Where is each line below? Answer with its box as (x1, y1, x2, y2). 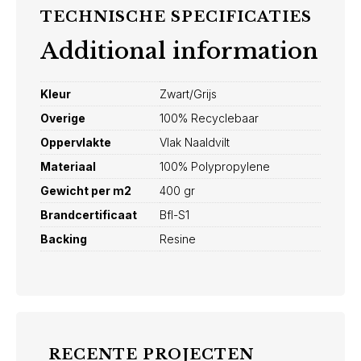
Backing (40, 232, 87, 247)
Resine (160, 232, 196, 247)
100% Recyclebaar (160, 111, 259, 126)
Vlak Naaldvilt (160, 135, 230, 150)
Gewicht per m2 (40, 184, 131, 198)
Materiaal (40, 160, 96, 174)
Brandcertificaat (40, 208, 137, 222)
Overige (40, 111, 85, 126)
